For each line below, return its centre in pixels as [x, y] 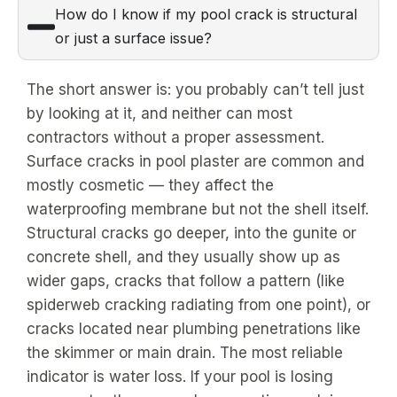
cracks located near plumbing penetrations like [194, 329]
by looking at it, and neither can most [160, 113]
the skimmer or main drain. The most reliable [185, 353]
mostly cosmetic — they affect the [150, 185]
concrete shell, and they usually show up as [183, 257]
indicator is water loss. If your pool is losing [180, 377]
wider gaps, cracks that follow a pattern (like [186, 281]
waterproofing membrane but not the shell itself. [198, 209]
